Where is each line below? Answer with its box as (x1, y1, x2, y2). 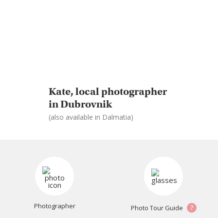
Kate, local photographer (49, 85, 167, 98)
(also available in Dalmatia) (49, 112, 133, 122)
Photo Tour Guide (130, 203, 184, 213)
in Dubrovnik (49, 97, 112, 110)
